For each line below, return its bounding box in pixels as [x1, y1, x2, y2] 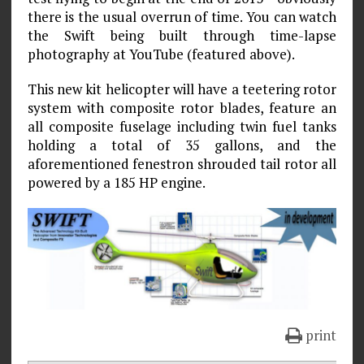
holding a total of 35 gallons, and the [27, 135, 337, 154]
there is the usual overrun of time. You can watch [27, 6, 337, 26]
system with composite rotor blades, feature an [27, 97, 337, 117]
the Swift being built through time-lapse [27, 25, 337, 45]
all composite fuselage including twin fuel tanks [27, 116, 337, 136]
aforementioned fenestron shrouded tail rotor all [27, 154, 337, 173]
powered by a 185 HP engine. [27, 172, 206, 192]
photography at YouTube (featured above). [27, 44, 295, 63]
